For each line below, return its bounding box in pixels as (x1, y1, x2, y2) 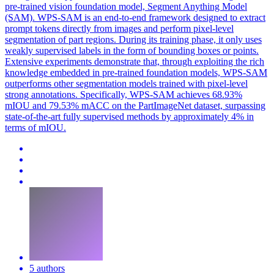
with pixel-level (185, 78, 248, 89)
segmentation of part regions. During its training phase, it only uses (5, 34, 262, 45)
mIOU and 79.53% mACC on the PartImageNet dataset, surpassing (5, 100, 265, 111)
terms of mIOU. (5, 122, 66, 133)
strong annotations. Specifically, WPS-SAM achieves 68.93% (5, 89, 242, 100)
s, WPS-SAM (214, 67, 267, 78)
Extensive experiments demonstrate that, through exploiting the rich (5, 56, 264, 67)
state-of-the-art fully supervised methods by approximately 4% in (5, 111, 254, 122)
